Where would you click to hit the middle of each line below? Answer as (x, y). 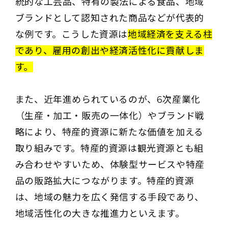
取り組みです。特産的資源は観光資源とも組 (109, 149)
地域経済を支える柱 (170, 35)
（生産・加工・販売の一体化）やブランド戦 (110, 116)
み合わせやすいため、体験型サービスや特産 (110, 165)
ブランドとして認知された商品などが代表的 (109, 18)
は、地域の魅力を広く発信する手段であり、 (109, 197)
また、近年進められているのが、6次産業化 (108, 100)
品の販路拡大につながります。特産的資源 (105, 181)
